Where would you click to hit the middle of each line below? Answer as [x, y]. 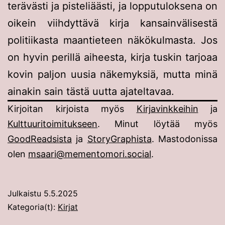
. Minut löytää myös [157, 124]
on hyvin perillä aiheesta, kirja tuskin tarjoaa [113, 57]
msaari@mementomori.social [90, 154]
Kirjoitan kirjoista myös [72, 108]
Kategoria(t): [33, 207]
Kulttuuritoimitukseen [52, 124]
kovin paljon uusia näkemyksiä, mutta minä [113, 74]
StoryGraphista [119, 139]
